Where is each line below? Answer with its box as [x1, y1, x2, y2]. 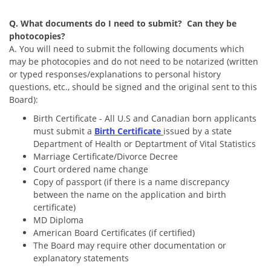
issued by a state [163, 125, 232, 137]
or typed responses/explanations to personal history [9, 68, 221, 80]
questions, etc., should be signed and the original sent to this [9, 80, 257, 93]
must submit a [33, 125, 94, 137]
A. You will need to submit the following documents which [9, 42, 244, 54]
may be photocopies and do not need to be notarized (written [9, 55, 258, 67]
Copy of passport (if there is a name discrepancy [33, 175, 229, 188]
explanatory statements [33, 252, 129, 264]
